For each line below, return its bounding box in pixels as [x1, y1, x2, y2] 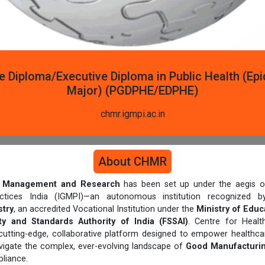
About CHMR [98, 154, 167, 169]
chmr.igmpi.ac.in [100, 108, 165, 119]
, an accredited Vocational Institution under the [13, 203, 197, 214]
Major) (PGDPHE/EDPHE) [66, 83, 199, 98]
